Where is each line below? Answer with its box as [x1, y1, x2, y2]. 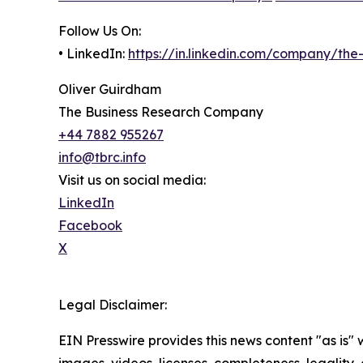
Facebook [58, 216, 122, 233]
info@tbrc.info [58, 148, 146, 165]
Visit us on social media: [58, 171, 206, 188]
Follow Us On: [58, 22, 141, 39]
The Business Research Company [58, 103, 263, 120]
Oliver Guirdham [58, 80, 161, 97]
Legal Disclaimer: [58, 296, 167, 313]
